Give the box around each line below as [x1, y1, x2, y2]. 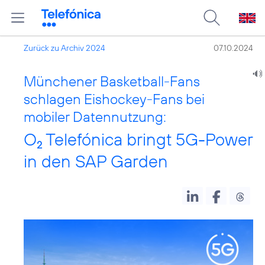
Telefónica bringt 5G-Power [42, 128, 253, 150]
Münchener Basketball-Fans [24, 72, 200, 90]
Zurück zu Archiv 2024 [24, 43, 105, 53]
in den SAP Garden [24, 150, 168, 172]
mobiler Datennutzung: [24, 108, 166, 125]
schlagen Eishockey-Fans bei [24, 90, 205, 108]
